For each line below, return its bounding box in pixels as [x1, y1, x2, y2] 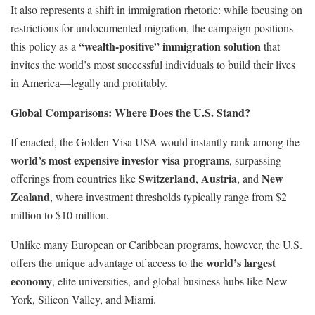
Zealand [11, 188, 50, 205]
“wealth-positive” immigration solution [79, 37, 261, 54]
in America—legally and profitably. [11, 75, 167, 90]
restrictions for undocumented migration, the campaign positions [11, 20, 293, 35]
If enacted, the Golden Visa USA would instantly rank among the [11, 134, 300, 149]
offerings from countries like [11, 170, 139, 186]
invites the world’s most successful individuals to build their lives [11, 56, 295, 72]
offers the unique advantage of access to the [11, 255, 206, 270]
